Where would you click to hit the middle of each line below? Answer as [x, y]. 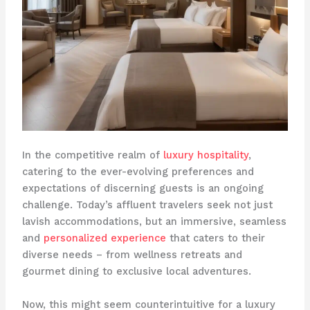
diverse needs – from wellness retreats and [132, 255]
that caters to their [215, 238]
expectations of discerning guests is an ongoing [143, 189]
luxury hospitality [206, 155]
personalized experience [104, 238]
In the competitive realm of [92, 155]
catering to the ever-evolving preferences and [138, 172]
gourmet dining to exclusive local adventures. [136, 272]
